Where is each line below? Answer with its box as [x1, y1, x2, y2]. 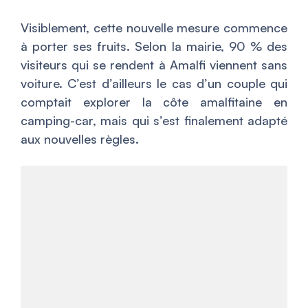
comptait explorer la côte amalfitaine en [21, 93, 287, 109]
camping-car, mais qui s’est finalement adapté [21, 112, 287, 128]
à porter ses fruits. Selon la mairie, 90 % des [21, 38, 287, 54]
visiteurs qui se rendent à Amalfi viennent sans [21, 56, 287, 72]
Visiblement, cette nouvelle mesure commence [21, 19, 287, 35]
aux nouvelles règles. [21, 131, 139, 146]
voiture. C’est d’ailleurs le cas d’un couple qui [21, 75, 287, 91]
